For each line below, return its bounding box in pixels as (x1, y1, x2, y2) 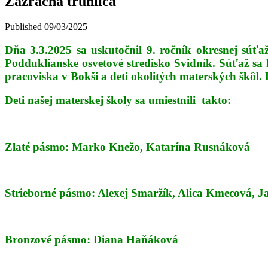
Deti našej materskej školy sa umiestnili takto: (5, 94, 231, 107)
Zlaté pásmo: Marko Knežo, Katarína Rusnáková (5, 140, 250, 153)
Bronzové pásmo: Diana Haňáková (5, 233, 178, 246)
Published (5, 21, 42, 32)
